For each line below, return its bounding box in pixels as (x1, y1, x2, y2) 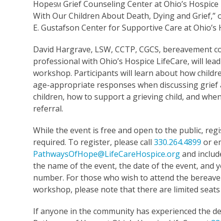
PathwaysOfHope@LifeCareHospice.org (33, 148, 181, 159)
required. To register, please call (33, 136, 154, 147)
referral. (33, 103, 66, 114)
